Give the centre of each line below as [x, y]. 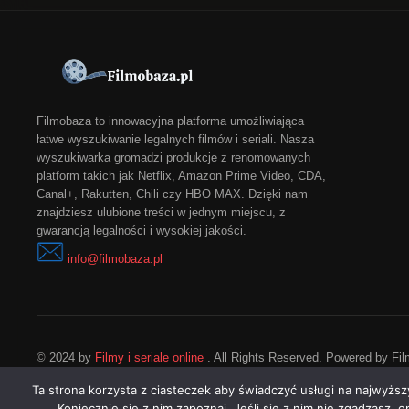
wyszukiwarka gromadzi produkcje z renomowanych [173, 158]
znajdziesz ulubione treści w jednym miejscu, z [161, 213]
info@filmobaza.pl [115, 259]
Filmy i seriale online [149, 358]
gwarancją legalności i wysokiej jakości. [142, 231]
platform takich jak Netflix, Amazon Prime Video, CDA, [181, 176]
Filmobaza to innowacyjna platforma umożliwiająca [170, 121]
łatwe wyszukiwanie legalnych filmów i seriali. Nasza [175, 140]
